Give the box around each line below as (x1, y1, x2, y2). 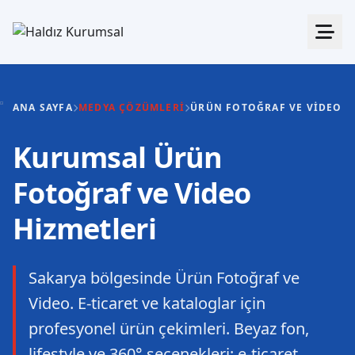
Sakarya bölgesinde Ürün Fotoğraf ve (29, 267, 300, 288)
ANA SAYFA (13, 101, 73, 114)
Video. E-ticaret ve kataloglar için (29, 292, 265, 314)
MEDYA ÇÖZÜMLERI (78, 101, 185, 114)
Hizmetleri (13, 209, 156, 248)
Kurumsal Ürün (13, 138, 223, 177)
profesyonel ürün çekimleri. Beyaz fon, (29, 318, 309, 339)
